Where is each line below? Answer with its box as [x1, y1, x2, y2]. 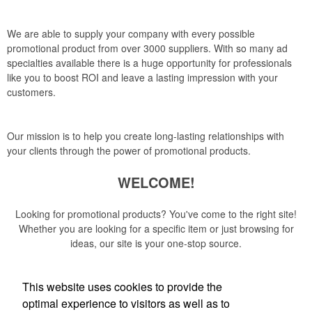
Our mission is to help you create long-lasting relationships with [7, 129, 284, 143]
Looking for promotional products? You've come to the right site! [15, 207, 297, 221]
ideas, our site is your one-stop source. [70, 236, 242, 250]
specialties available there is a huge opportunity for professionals [7, 56, 292, 70]
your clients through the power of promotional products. [7, 143, 251, 157]
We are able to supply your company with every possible [7, 26, 255, 40]
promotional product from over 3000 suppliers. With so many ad [7, 41, 288, 55]
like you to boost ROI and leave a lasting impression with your [7, 70, 278, 84]
